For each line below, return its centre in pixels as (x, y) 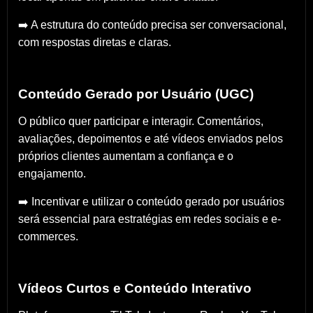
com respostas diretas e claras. (95, 43)
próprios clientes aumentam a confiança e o (126, 156)
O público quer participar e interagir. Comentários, (141, 122)
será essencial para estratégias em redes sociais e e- (150, 219)
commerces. (48, 237)
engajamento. (52, 174)
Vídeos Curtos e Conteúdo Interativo (135, 289)
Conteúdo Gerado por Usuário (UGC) (136, 94)
